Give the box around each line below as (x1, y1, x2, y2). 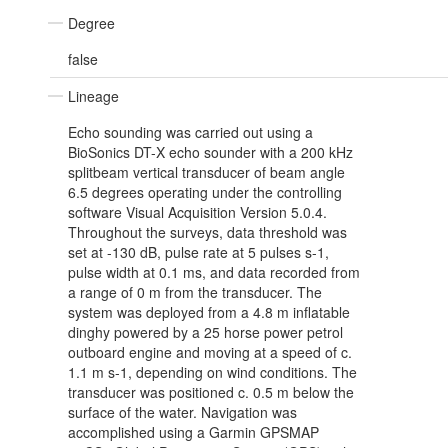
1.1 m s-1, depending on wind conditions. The (68, 362, 357, 383)
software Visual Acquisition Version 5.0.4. (68, 202, 327, 223)
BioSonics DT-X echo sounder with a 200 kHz (68, 142, 353, 163)
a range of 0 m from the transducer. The (68, 282, 322, 303)
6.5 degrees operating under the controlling (68, 182, 342, 203)
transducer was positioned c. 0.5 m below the (68, 382, 354, 403)
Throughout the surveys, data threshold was (68, 222, 347, 243)
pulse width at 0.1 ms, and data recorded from (68, 262, 360, 283)
